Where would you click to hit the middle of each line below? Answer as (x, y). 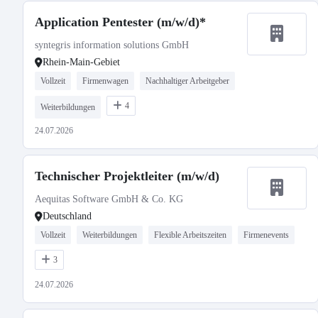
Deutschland (67, 216)
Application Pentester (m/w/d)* (120, 22)
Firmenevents (266, 235)
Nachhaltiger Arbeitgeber (187, 81)
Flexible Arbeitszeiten (190, 235)
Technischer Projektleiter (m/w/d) (127, 176)
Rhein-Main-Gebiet (81, 62)
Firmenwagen (105, 81)
